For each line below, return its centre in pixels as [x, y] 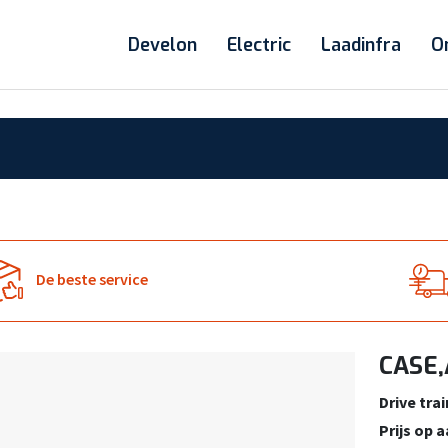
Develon [162, 45]
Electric [259, 45]
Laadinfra [361, 45]
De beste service [92, 278]
